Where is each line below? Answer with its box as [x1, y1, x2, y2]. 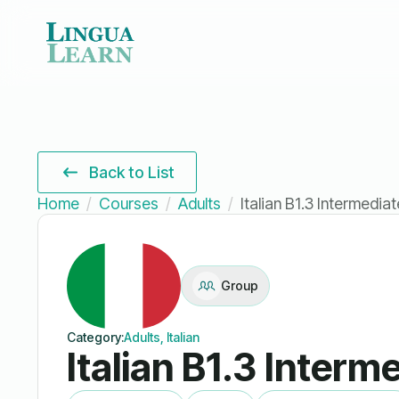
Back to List [89, 162, 175, 182]
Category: [66, 329, 124, 345]
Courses [99, 193, 159, 213]
